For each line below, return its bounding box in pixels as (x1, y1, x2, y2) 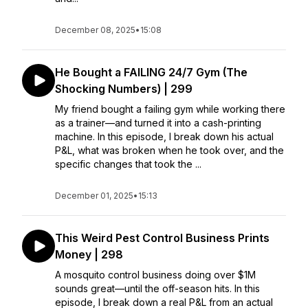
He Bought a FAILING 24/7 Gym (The (55, 65, 247, 79)
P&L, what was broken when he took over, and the (55, 144, 284, 156)
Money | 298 (55, 247, 123, 261)
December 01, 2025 (55, 190, 133, 201)
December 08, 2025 (55, 25, 135, 35)
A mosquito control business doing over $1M (55, 269, 256, 280)
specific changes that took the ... (55, 158, 201, 170)
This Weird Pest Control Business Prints (55, 231, 269, 245)
